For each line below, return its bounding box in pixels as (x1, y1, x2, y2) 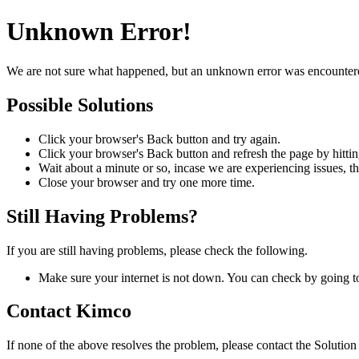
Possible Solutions (6, 94, 153, 115)
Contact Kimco (6, 301, 131, 322)
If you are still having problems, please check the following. (6, 243, 308, 257)
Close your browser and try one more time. (38, 175, 255, 189)
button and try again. (173, 131, 280, 146)
